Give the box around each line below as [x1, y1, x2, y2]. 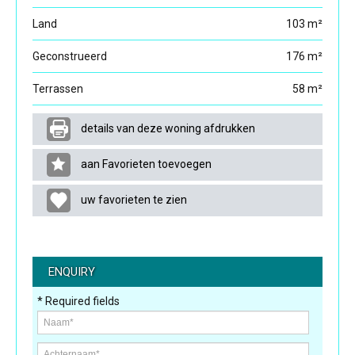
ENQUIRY [48, 265, 95, 280]
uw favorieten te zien [78, 193, 188, 206]
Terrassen [32, 82, 83, 96]
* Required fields [37, 295, 120, 308]
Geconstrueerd [32, 50, 107, 63]
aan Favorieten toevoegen [78, 157, 212, 170]
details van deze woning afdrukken [78, 121, 256, 135]
